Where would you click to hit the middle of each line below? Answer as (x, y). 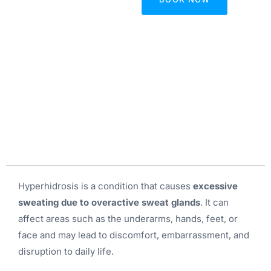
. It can (214, 202)
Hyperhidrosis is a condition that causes (106, 186)
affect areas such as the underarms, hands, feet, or (128, 218)
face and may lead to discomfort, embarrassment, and (134, 235)
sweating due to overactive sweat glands (109, 202)
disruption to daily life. (66, 251)
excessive (215, 186)
